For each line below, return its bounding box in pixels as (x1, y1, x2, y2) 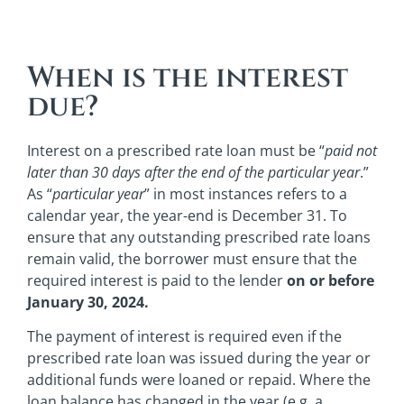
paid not (325, 140, 377, 161)
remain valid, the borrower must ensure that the (27, 248, 357, 269)
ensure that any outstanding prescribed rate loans (27, 226, 371, 247)
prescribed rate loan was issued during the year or (27, 348, 371, 369)
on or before (287, 270, 374, 290)
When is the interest (27, 58, 348, 97)
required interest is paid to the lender (27, 270, 287, 290)
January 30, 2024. (27, 291, 149, 312)
